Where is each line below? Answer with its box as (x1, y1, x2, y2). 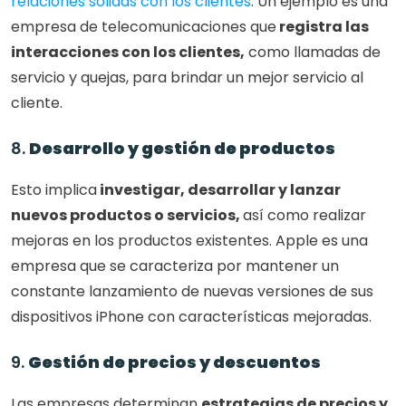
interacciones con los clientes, (11, 42, 245, 63)
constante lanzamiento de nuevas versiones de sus (11, 281, 373, 303)
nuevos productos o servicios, (11, 205, 243, 227)
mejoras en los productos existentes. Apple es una (11, 230, 368, 252)
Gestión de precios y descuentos (28, 351, 321, 374)
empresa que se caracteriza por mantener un (11, 256, 339, 277)
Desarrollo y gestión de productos (29, 137, 335, 160)
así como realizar (243, 205, 366, 227)
